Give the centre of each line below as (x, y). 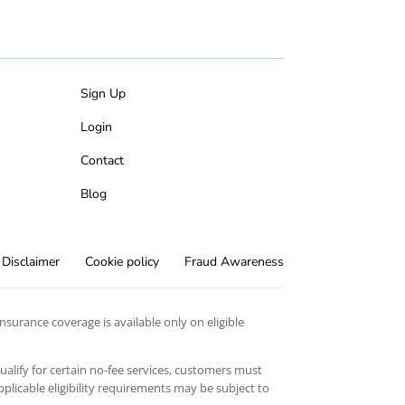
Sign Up (104, 94)
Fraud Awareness (234, 262)
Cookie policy (122, 262)
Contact (103, 160)
